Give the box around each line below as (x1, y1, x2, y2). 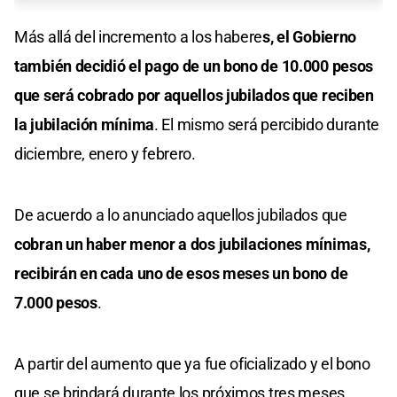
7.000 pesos (14, 292, 97, 312)
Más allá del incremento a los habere (14, 27, 263, 46)
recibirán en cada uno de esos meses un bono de (14, 263, 348, 283)
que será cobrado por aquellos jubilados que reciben (14, 85, 374, 105)
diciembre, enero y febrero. (14, 144, 196, 163)
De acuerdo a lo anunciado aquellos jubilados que (14, 205, 347, 224)
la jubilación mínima (14, 114, 154, 134)
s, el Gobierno (262, 27, 357, 46)
